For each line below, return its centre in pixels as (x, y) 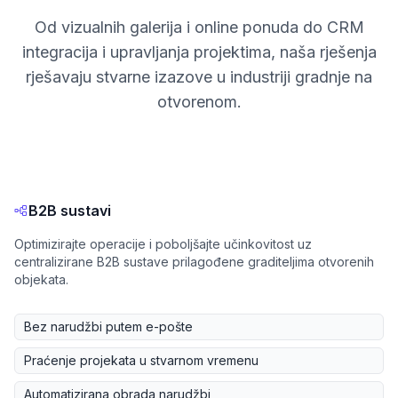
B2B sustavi (70, 211)
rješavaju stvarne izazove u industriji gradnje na (199, 77)
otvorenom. (199, 102)
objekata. (41, 280)
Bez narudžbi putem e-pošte (108, 327)
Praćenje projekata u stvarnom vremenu (141, 361)
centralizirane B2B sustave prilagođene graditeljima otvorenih (194, 262)
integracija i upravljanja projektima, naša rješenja (199, 52)
